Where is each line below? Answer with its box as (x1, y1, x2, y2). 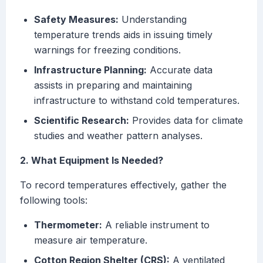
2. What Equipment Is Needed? (20, 154, 163, 167)
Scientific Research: (34, 114, 129, 127)
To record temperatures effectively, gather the (20, 179, 227, 191)
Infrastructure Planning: (34, 64, 147, 76)
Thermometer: (34, 219, 102, 231)
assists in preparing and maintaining (34, 79, 192, 92)
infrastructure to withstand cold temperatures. (34, 95, 240, 107)
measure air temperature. (34, 234, 147, 247)
